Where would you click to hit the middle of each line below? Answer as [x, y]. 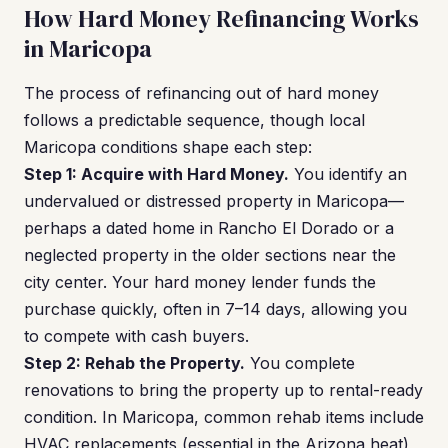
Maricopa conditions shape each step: [168, 147]
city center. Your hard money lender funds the [200, 282]
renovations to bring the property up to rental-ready [223, 390]
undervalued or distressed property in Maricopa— [214, 201]
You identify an [348, 174]
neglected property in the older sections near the [210, 255]
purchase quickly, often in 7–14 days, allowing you [215, 309]
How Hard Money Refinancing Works [221, 18]
